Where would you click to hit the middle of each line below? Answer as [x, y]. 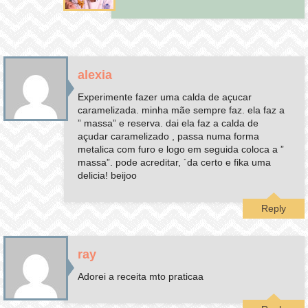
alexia [95, 75]
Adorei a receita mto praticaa [141, 276]
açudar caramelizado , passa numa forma [169, 136]
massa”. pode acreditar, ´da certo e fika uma [175, 162]
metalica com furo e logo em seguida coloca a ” [181, 149]
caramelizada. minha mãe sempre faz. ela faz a [181, 110]
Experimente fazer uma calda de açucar [165, 97]
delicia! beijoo [108, 175]
